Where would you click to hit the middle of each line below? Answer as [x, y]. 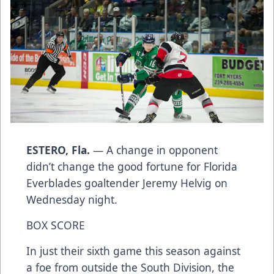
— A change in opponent [154, 150]
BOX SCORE [56, 225]
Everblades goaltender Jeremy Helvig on [127, 183]
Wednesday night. [72, 200]
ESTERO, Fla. [58, 150]
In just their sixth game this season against [133, 251]
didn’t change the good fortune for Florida [132, 167]
